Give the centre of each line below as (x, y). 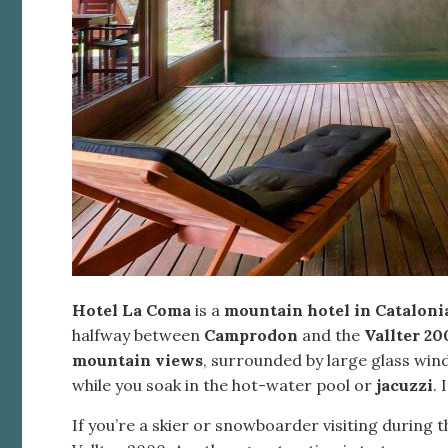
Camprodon (253, 334)
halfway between (138, 334)
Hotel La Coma (133, 309)
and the (333, 334)
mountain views (137, 359)
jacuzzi (404, 384)
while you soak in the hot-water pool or (224, 384)
